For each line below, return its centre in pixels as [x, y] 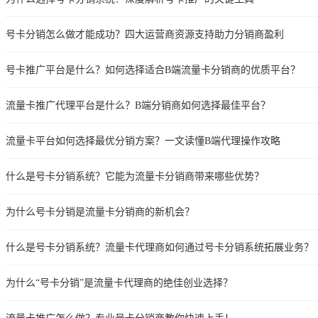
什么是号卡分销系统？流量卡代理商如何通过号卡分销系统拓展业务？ [160, 247]
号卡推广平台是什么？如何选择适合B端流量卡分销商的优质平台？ [153, 70]
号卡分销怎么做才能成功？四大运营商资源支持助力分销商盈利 [145, 34]
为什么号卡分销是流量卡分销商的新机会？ [100, 212]
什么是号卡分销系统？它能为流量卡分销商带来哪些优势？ [135, 176]
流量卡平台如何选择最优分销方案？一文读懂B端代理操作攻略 [143, 141]
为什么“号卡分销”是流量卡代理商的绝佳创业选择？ [119, 283]
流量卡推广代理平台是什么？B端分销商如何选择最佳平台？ [138, 105]
